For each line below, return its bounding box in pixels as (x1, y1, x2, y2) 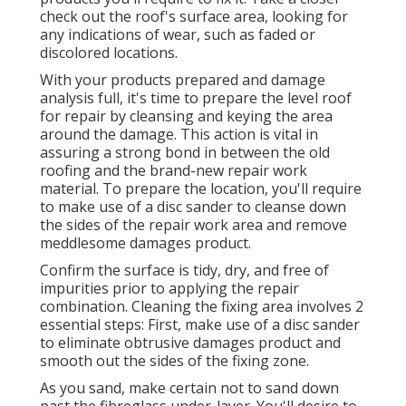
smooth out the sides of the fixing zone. (40, 350, 309, 371)
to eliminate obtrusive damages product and (40, 332, 341, 353)
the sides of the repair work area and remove (40, 214, 347, 235)
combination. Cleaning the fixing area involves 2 (40, 295, 363, 316)
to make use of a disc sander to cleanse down (40, 196, 346, 217)
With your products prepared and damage (40, 69, 325, 90)
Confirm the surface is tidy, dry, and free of (40, 259, 329, 280)
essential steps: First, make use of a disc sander (40, 314, 360, 334)
